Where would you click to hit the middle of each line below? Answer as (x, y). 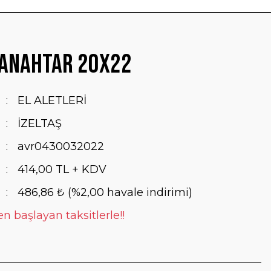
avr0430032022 (60, 146)
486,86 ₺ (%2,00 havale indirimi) (105, 192)
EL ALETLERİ (52, 100)
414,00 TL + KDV (62, 169)
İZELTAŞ (39, 123)
